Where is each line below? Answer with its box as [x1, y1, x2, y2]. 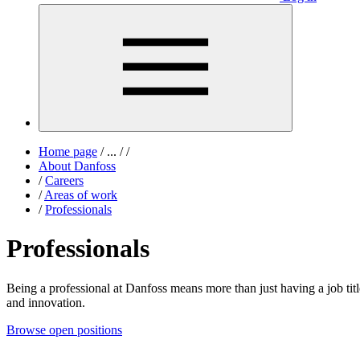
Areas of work [44, 188, 117, 202]
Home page [39, 145, 97, 158]
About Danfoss [39, 159, 116, 173]
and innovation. [6, 295, 88, 309]
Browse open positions [6, 322, 122, 337]
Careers [45, 174, 84, 187]
